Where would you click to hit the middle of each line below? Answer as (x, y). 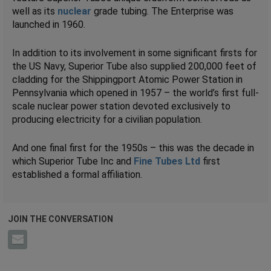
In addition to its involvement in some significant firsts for (135, 53)
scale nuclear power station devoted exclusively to (121, 106)
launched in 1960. (49, 24)
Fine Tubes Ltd (167, 161)
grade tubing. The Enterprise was (162, 11)
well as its (35, 11)
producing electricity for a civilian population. (107, 119)
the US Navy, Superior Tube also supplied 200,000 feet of (134, 66)
